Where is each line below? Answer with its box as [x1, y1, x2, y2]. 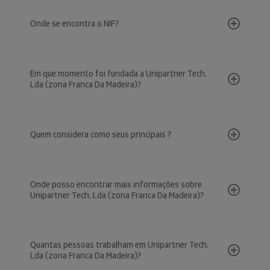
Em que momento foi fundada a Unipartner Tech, [30, 68, 207, 79]
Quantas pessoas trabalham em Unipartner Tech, [30, 239, 209, 250]
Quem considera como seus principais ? [30, 129, 171, 140]
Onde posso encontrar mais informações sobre [30, 179, 202, 190]
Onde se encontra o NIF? [30, 18, 119, 29]
